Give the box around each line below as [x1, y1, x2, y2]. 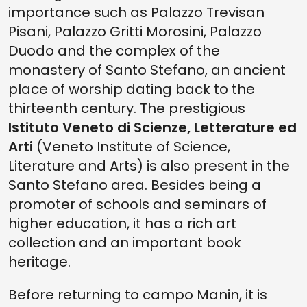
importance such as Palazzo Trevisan [8, 3, 265, 22]
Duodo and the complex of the [8, 41, 220, 60]
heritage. [8, 252, 71, 271]
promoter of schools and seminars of [8, 195, 267, 214]
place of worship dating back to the [8, 79, 255, 99]
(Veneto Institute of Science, [33, 137, 230, 156]
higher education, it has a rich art [8, 214, 236, 233]
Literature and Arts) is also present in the [8, 156, 290, 175]
